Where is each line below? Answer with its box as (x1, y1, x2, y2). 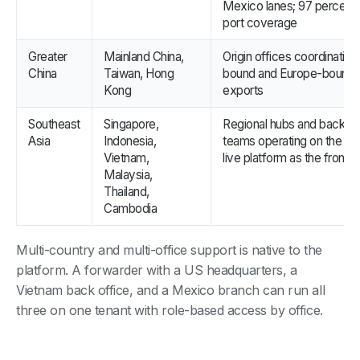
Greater (28, 48, 67, 64)
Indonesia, (104, 133, 157, 149)
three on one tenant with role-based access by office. (16, 301, 323, 318)
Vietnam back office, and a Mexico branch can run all (16, 281, 325, 298)
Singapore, (104, 116, 159, 132)
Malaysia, (104, 166, 153, 182)
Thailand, (104, 183, 149, 199)
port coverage (223, 14, 297, 31)
